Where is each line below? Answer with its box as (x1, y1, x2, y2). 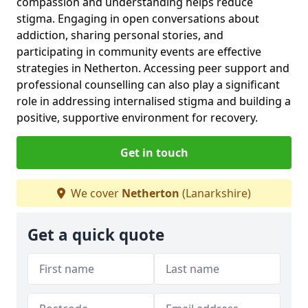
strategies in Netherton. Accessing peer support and (16, 60, 289, 76)
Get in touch (120, 144, 188, 160)
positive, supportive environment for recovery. (16, 109, 258, 125)
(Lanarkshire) (179, 185, 251, 201)
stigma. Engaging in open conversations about (16, 10, 259, 26)
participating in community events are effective (16, 43, 261, 59)
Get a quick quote (27, 223, 164, 245)
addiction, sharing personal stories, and (16, 27, 223, 43)
